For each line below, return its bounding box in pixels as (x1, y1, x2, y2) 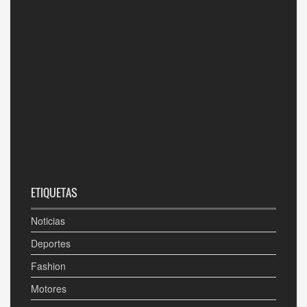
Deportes (31, 236, 71, 250)
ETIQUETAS (31, 184, 77, 201)
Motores (31, 281, 66, 295)
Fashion (31, 258, 66, 273)
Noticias (31, 213, 65, 228)
